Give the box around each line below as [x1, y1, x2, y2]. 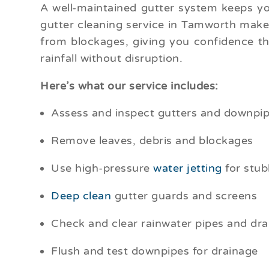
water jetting [153, 162, 222, 175]
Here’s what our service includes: [40, 79, 219, 93]
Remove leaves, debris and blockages [51, 134, 253, 148]
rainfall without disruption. [40, 52, 183, 65]
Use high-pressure [51, 162, 154, 175]
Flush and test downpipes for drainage [51, 244, 258, 258]
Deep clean [51, 189, 112, 203]
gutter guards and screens [111, 189, 258, 203]
